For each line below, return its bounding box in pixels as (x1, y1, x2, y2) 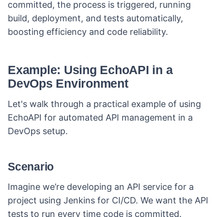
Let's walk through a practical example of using (8, 99, 201, 109)
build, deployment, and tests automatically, (8, 13, 183, 23)
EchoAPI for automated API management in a (8, 112, 193, 123)
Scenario (8, 160, 54, 173)
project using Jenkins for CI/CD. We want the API (8, 195, 208, 205)
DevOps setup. (8, 126, 68, 136)
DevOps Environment (8, 77, 128, 90)
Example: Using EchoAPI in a (8, 63, 173, 77)
